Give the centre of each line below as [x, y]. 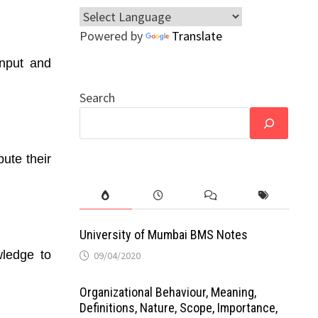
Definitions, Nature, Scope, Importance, [178, 308]
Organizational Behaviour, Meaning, [168, 292]
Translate [197, 36]
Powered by [112, 36]
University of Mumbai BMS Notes [163, 235]
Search [97, 98]
